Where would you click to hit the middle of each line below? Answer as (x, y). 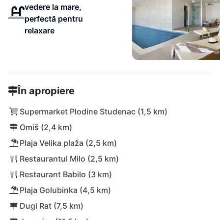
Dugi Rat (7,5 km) (52, 206)
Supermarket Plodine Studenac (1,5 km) (94, 111)
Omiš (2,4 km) (46, 127)
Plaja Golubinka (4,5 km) (65, 190)
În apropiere (46, 91)
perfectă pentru (54, 19)
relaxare (39, 30)
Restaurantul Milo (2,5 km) (69, 159)
